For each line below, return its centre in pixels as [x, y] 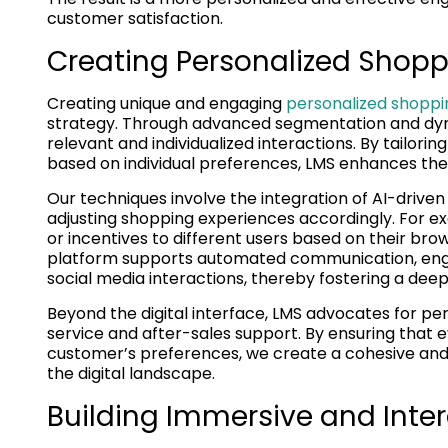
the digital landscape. [131, 373]
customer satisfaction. [135, 18]
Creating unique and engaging [166, 103]
